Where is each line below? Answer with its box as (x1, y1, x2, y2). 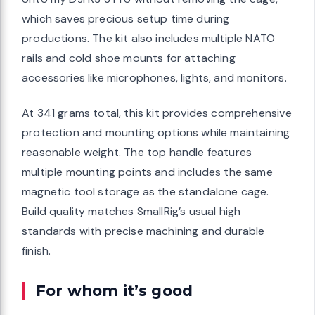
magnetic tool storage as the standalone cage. (22, 184, 269, 200)
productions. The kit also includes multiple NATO (22, 31, 276, 46)
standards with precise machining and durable (22, 224, 265, 239)
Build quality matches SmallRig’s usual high (22, 204, 241, 219)
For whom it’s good (36, 281, 193, 300)
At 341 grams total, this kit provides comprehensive (22, 105, 292, 121)
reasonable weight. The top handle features (22, 145, 252, 160)
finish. (22, 243, 51, 259)
